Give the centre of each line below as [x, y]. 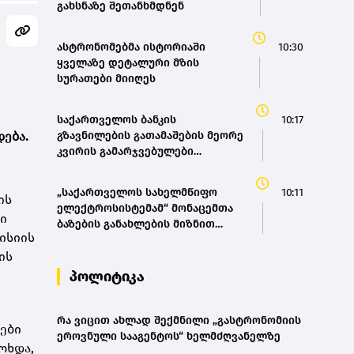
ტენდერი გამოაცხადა [117, 240]
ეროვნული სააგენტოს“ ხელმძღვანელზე [169, 337]
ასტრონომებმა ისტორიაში [131, 47]
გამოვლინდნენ [100, 168]
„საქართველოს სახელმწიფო [137, 193]
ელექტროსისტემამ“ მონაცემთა [145, 209]
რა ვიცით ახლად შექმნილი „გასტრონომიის [179, 321]
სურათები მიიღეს [106, 79]
